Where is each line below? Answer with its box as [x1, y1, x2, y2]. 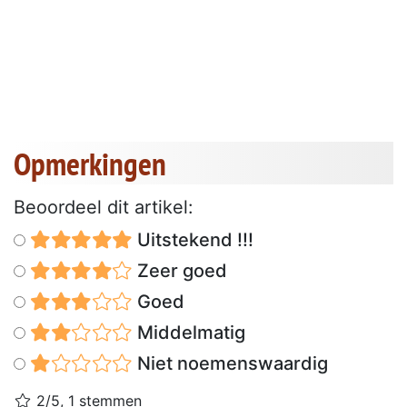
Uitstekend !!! [132, 228, 253, 251]
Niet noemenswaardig [132, 352, 328, 374]
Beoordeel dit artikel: [14, 195, 194, 218]
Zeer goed [132, 259, 227, 282]
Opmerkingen [14, 142, 166, 184]
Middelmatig [132, 321, 245, 343]
